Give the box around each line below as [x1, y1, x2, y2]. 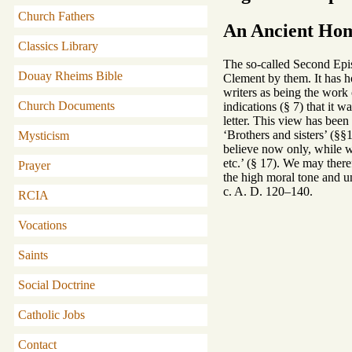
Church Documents [18, 99, 115, 112]
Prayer [18, 159, 50, 172]
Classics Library [18, 39, 98, 53]
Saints [18, 248, 48, 262]
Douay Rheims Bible [18, 69, 123, 82]
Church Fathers [18, 9, 94, 23]
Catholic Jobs [18, 308, 85, 321]
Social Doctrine [18, 278, 95, 291]
